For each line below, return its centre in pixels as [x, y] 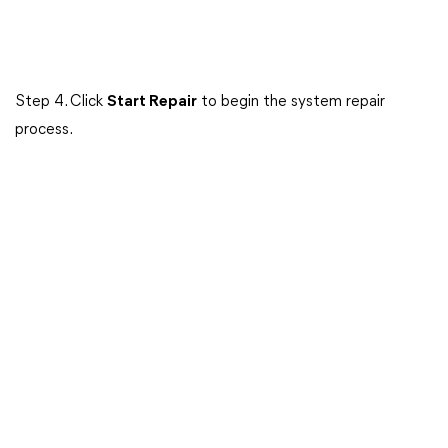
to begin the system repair [291, 102]
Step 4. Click [61, 102]
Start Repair [152, 102]
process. [44, 130]
